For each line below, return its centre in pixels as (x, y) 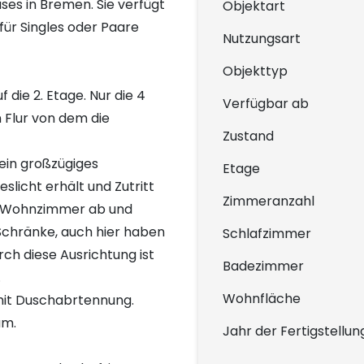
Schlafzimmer (267, 234)
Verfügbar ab (266, 104)
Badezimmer (263, 266)
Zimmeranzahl (269, 201)
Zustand (248, 136)
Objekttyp (255, 71)
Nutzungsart (262, 39)
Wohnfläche (262, 299)
